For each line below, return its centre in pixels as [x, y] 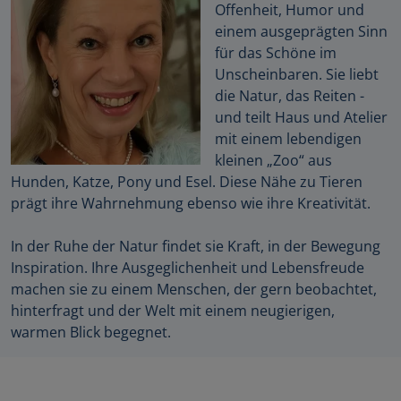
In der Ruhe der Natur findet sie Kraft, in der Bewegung [196, 247]
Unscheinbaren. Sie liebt [297, 75]
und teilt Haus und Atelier [301, 118]
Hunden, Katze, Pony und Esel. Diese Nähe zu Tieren [187, 182]
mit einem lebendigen [288, 139]
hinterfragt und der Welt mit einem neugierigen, [173, 311]
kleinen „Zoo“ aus [273, 161]
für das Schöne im [276, 53]
